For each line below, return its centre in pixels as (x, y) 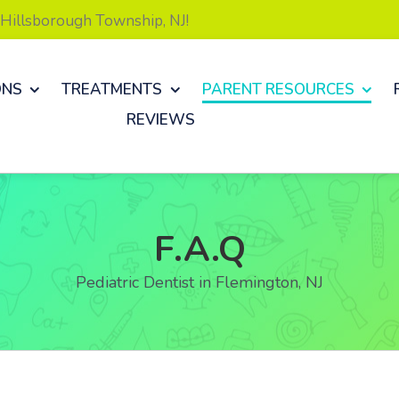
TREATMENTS (112, 89)
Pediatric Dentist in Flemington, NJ (199, 282)
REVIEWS (160, 119)
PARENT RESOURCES (278, 89)
